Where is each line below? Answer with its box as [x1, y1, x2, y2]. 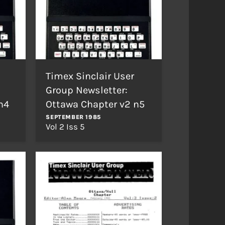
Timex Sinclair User [46, 70, 135, 82]
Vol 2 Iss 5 [46, 121, 85, 132]
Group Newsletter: [46, 84, 128, 96]
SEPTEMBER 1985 [46, 113, 101, 121]
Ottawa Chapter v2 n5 [46, 98, 145, 110]
